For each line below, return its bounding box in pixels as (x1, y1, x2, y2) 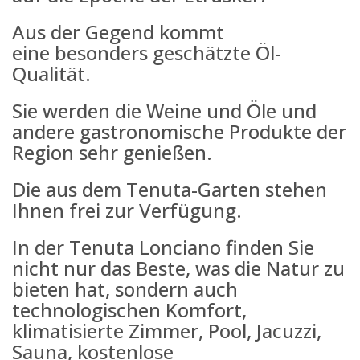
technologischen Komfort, (12, 297, 247, 324)
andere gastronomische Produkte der (12, 118, 346, 145)
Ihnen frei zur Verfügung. (12, 197, 242, 224)
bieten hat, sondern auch (12, 276, 238, 303)
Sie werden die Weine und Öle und (12, 97, 317, 125)
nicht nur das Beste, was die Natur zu (12, 255, 345, 282)
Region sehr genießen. (12, 139, 212, 166)
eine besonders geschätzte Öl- (12, 39, 281, 67)
